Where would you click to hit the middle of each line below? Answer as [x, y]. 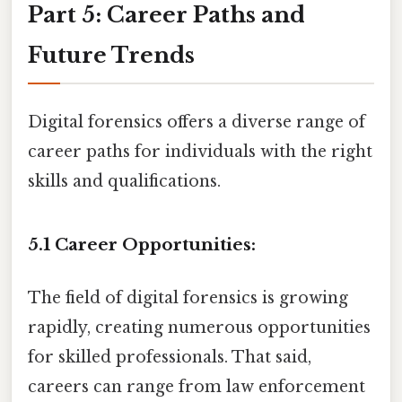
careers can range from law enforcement [197, 386]
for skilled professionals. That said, [170, 357]
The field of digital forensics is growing [188, 297]
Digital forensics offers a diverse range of [197, 122]
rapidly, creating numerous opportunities [199, 327]
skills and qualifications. [124, 181]
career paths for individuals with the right [200, 151]
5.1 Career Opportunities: [142, 244]
